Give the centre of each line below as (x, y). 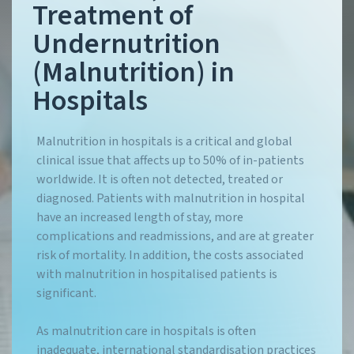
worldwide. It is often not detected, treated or (160, 179)
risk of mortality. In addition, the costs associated (170, 255)
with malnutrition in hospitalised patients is (157, 274)
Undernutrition (126, 44)
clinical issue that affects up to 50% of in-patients (170, 160)
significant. (66, 293)
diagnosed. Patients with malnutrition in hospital (171, 198)
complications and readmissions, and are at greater (175, 236)
